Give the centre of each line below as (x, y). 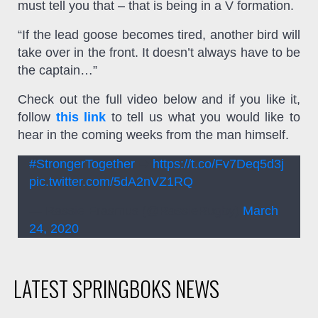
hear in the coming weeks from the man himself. (153, 135)
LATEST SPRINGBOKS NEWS (116, 288)
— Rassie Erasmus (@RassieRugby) (136, 210)
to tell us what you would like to (203, 117)
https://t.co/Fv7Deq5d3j (218, 164)
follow (37, 117)
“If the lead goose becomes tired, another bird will (159, 34)
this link (81, 117)
